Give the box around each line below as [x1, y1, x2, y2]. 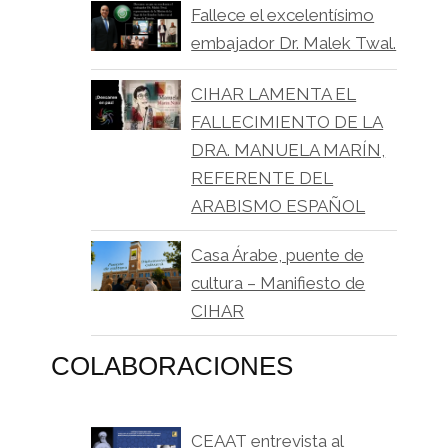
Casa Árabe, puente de [191, 244, 365, 265]
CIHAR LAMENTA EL [191, 83, 357, 104]
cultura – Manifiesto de [191, 272, 366, 293]
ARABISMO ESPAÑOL [191, 195, 366, 216]
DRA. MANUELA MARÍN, [191, 139, 386, 160]
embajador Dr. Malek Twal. [191, 32, 397, 53]
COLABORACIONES [51, 350, 294, 381]
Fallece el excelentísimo [191, 4, 375, 25]
